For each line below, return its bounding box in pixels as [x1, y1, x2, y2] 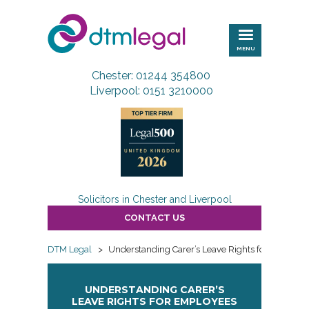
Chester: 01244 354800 [92, 69, 210, 82]
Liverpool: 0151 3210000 [89, 84, 213, 97]
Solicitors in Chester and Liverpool [77, 194, 232, 205]
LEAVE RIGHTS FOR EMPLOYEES [72, 295, 237, 308]
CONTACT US [124, 212, 185, 223]
